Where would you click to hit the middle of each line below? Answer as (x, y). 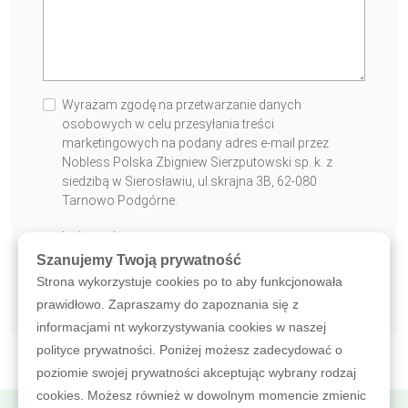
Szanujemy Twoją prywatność (139, 260)
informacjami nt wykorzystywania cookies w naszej (181, 326)
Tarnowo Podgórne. (120, 200)
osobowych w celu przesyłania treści (168, 123)
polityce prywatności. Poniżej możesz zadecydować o (189, 349)
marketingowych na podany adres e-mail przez (195, 143)
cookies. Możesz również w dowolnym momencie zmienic (201, 395)
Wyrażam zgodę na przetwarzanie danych (182, 104)
